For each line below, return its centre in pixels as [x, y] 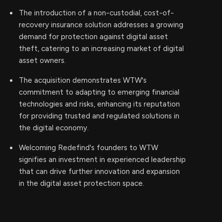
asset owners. [42, 60]
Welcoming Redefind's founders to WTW [88, 148]
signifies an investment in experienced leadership [102, 160]
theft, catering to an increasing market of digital [101, 49]
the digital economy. [54, 128]
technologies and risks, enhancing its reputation [99, 104]
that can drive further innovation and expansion [99, 171]
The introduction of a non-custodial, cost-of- [96, 13]
